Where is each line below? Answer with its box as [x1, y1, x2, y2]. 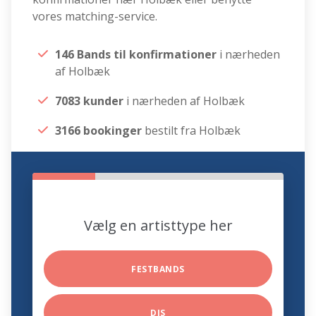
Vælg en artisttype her [83, 216, 233, 236]
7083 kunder [55, 93, 124, 109]
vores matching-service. [32, 8, 158, 25]
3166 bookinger [55, 123, 142, 139]
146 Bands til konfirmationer [55, 47, 220, 63]
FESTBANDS [131, 263, 185, 276]
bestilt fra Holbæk [142, 123, 241, 139]
